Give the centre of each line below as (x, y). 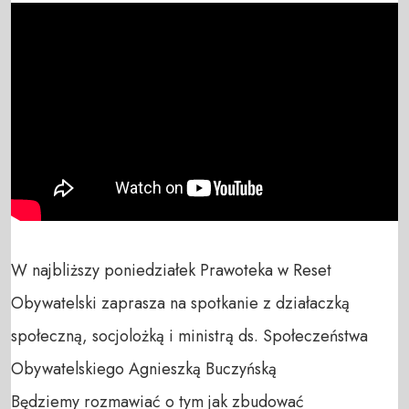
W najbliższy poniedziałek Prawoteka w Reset (171, 270)
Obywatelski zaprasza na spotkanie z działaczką (180, 303)
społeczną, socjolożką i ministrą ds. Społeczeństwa (189, 336)
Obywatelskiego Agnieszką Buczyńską (146, 368)
